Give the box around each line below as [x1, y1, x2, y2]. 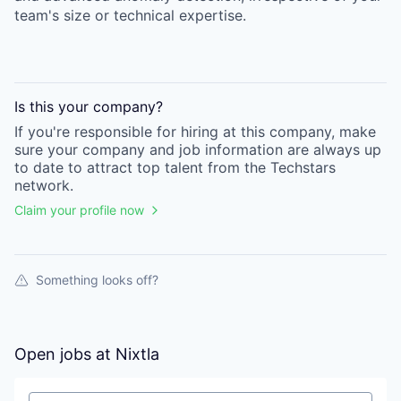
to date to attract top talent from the [14, 158, 266, 176]
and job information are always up [145, 141, 381, 158]
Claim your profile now [14, 202, 144, 218]
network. [14, 176, 73, 194]
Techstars [270, 158, 336, 176]
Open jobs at [14, 345, 115, 363]
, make [331, 123, 376, 141]
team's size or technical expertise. [14, 6, 246, 24]
